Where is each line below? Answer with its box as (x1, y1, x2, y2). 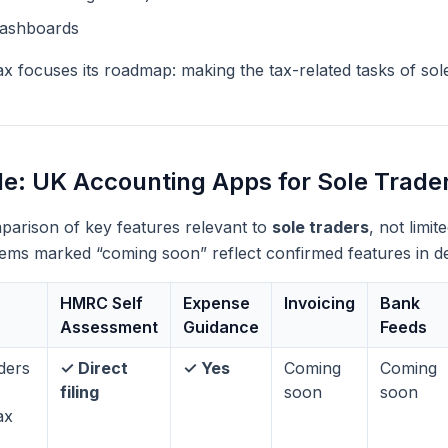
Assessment (60, 317, 158, 337)
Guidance (183, 317, 259, 337)
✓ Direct (60, 358, 128, 378)
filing (60, 382, 99, 402)
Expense (183, 293, 250, 313)
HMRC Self (60, 293, 143, 313)
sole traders (272, 217, 369, 237)
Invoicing (284, 293, 355, 313)
